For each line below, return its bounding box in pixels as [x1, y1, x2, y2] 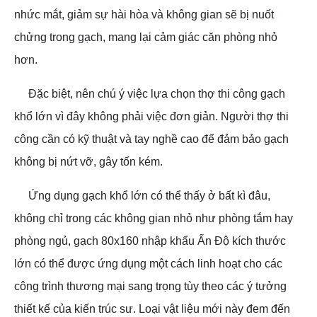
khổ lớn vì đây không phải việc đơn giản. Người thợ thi [14, 110, 289, 123]
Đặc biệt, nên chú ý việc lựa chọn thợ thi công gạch [28, 88, 285, 100]
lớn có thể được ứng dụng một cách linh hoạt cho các [14, 258, 282, 270]
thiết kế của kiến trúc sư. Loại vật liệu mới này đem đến [14, 303, 290, 316]
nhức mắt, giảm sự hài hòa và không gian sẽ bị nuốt [14, 8, 274, 21]
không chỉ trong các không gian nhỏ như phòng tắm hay [14, 212, 293, 225]
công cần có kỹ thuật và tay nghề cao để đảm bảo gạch [14, 133, 289, 146]
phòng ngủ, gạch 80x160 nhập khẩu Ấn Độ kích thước [14, 235, 286, 248]
